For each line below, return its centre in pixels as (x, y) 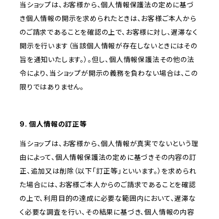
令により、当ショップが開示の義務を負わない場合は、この (109, 73)
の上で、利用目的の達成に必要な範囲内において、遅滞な (108, 198)
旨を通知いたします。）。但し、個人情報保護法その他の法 (107, 60)
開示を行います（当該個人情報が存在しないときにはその (109, 46)
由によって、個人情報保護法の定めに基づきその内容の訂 (108, 157)
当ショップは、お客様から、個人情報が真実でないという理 (109, 144)
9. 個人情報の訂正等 (53, 124)
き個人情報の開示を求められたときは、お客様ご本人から (108, 19)
